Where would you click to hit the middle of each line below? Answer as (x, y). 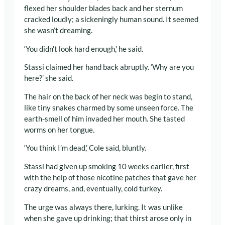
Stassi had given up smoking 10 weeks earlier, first (107, 166)
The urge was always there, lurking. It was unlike (103, 207)
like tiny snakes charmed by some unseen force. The (109, 107)
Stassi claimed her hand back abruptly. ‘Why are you (109, 67)
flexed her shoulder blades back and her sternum (103, 9)
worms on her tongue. (59, 130)
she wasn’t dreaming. (58, 31)
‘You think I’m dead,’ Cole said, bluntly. (85, 148)
